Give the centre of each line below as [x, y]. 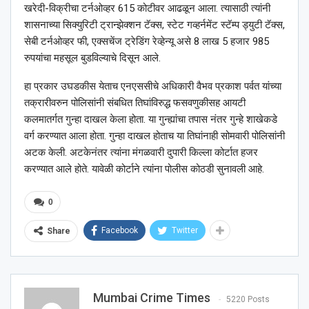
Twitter [185, 231]
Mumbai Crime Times [152, 298]
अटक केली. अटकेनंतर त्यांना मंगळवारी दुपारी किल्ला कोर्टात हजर [141, 153]
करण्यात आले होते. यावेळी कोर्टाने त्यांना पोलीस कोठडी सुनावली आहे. [144, 169]
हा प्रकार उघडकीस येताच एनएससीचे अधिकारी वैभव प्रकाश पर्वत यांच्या [153, 87]
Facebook [120, 231]
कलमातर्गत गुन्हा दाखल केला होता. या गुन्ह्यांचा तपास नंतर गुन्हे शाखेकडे [151, 120]
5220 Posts [248, 299]
